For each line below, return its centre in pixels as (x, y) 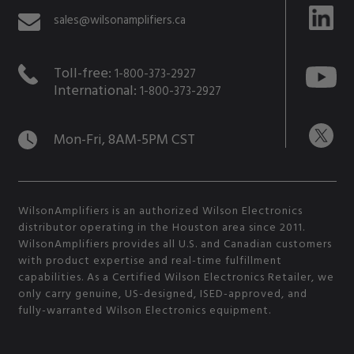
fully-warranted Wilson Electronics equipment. (144, 310)
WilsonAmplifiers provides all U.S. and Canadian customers (175, 243)
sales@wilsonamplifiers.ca (119, 20)
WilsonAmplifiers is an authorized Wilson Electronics (160, 210)
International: (96, 90)
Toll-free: (84, 73)
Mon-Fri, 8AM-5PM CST (124, 139)
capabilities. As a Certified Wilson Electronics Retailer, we (176, 277)
